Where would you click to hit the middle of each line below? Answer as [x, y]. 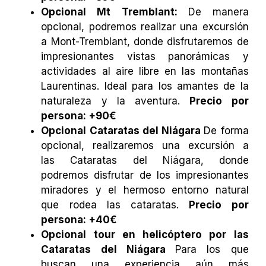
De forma [226, 131]
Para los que [212, 250]
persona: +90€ [79, 116]
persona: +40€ [79, 220]
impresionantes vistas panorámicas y [145, 57]
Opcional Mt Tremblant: [115, 12]
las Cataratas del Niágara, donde [145, 161]
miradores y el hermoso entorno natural [145, 190]
